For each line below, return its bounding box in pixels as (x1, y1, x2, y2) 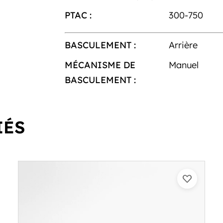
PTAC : (64, 9, 92, 21)
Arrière (169, 39, 198, 51)
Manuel (169, 59, 199, 71)
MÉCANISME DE (64, 59, 135, 71)
